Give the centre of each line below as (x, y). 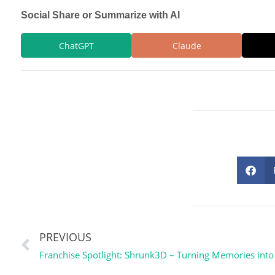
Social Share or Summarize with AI (100, 15)
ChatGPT (76, 45)
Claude (187, 45)
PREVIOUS (65, 237)
